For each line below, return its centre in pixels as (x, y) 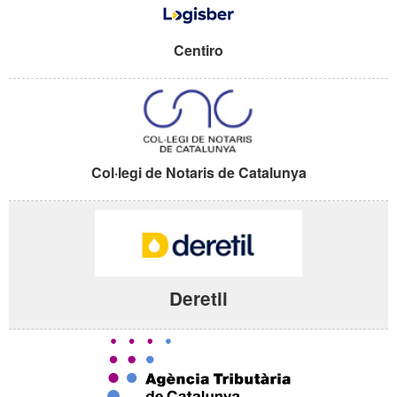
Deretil (198, 298)
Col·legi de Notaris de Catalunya (198, 173)
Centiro (198, 51)
